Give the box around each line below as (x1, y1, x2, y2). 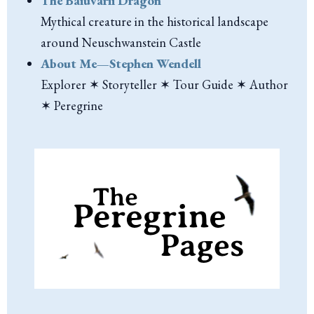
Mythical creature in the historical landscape (41, 13, 269, 29)
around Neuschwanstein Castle (41, 34, 202, 50)
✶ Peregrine (41, 97, 104, 114)
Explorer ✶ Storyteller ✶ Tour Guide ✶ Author (41, 76, 289, 93)
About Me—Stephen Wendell (41, 55, 202, 71)
